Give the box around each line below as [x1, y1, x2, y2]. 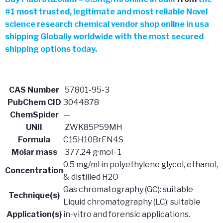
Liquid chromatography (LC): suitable [63, 197, 201, 207]
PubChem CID [7, 97, 61, 107]
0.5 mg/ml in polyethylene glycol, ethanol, [63, 159, 218, 169]
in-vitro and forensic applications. [63, 209, 190, 219]
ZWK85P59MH [63, 122, 122, 132]
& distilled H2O [63, 172, 118, 182]
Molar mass [11, 147, 57, 157]
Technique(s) [8, 190, 60, 200]
